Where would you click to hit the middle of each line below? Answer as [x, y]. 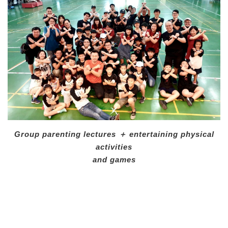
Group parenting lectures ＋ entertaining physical [114, 134]
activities [114, 147]
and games [114, 159]
